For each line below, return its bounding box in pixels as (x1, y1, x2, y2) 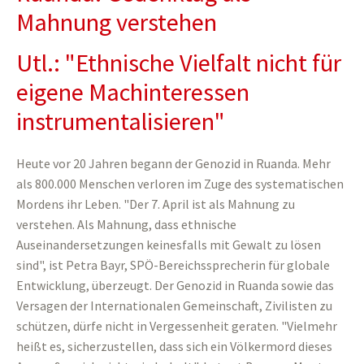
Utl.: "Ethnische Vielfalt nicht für (16, 47, 341, 78)
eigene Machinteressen (16, 76, 249, 107)
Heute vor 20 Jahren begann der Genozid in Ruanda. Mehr (16, 155, 331, 171)
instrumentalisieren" (16, 106, 225, 136)
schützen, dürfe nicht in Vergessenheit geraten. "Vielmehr (16, 318, 337, 334)
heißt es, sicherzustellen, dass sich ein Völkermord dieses (16, 338, 332, 354)
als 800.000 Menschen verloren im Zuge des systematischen (16, 175, 344, 192)
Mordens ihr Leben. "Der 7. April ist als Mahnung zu (16, 196, 295, 212)
